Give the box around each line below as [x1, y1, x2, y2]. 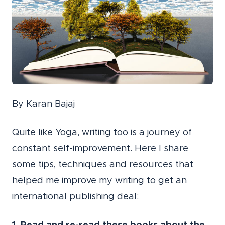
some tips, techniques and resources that [12, 160, 193, 170]
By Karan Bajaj [12, 100, 75, 109]
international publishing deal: [12, 192, 139, 202]
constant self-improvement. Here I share [12, 144, 188, 154]
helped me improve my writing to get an [12, 176, 187, 186]
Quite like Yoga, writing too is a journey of [12, 128, 192, 138]
